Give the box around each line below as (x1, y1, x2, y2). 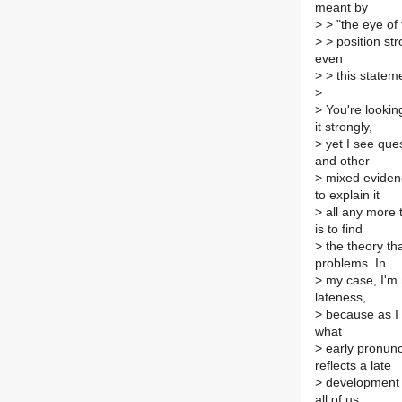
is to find (315, 223, 363, 237)
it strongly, (315, 120, 372, 135)
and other (315, 154, 370, 169)
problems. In (315, 257, 386, 271)
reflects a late (315, 359, 391, 373)
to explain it (315, 188, 380, 203)
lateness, (315, 291, 366, 305)
